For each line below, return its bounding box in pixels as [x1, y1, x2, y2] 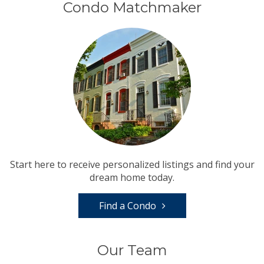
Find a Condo [98, 199, 156, 212]
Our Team [97, 241, 167, 259]
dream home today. [90, 170, 174, 184]
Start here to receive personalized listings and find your [9, 157, 255, 171]
